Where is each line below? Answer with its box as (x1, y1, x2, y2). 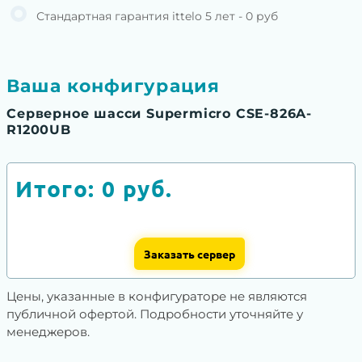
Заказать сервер (143, 246, 235, 262)
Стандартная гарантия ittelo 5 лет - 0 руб (36, 9, 278, 24)
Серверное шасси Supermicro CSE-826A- (6, 106, 313, 122)
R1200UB (6, 122, 71, 138)
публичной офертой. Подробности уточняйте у (6, 306, 304, 322)
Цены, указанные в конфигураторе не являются (6, 288, 308, 305)
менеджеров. (6, 324, 90, 340)
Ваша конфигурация (6, 75, 220, 98)
